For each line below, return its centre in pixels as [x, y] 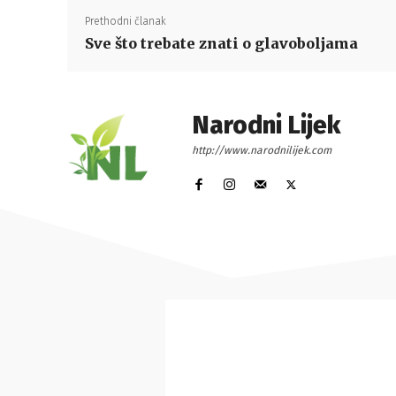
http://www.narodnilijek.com [262, 150]
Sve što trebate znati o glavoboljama [221, 43]
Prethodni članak [126, 21]
